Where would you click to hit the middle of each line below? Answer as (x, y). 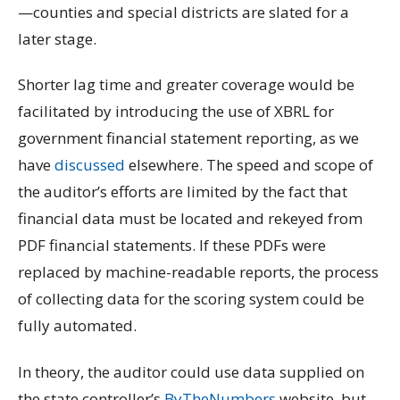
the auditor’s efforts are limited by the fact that (183, 192)
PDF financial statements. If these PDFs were (172, 246)
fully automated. (77, 326)
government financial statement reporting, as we (188, 138)
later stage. (57, 39)
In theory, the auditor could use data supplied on (191, 371)
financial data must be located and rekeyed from (190, 219)
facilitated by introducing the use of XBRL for (176, 112)
